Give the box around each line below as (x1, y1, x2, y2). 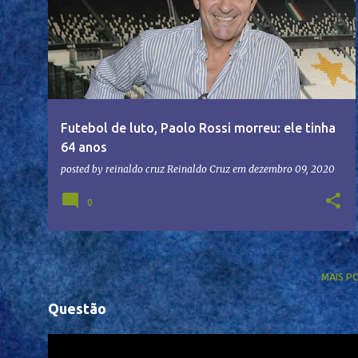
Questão (48, 300, 106, 317)
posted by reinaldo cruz (61, 163, 167, 176)
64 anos (61, 140, 107, 155)
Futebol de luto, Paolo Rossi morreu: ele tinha (61, 121, 336, 136)
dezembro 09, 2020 (249, 163, 335, 176)
